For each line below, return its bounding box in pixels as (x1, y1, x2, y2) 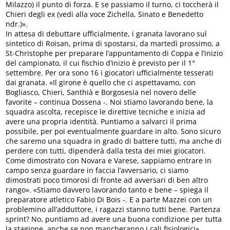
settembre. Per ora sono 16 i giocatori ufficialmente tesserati (6, 67, 214, 78)
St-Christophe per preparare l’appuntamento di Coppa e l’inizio (6, 48, 223, 58)
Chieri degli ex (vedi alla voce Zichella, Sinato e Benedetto (6, 9, 204, 19)
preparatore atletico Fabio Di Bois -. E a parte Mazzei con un (6, 194, 213, 204)
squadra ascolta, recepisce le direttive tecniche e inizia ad (6, 106, 206, 117)
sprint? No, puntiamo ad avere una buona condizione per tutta (6, 214, 222, 224)
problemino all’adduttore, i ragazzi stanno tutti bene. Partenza (6, 204, 221, 214)
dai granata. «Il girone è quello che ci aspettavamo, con (6, 77, 196, 87)
